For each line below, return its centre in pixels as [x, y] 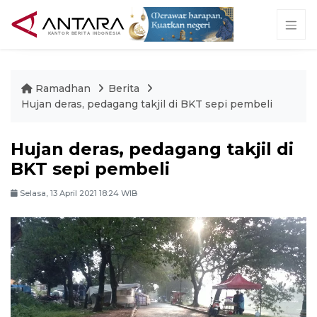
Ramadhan [63, 88]
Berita [124, 88]
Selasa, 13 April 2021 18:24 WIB [77, 193]
